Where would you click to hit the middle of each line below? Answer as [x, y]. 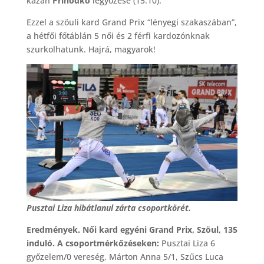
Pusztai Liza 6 [187, 243]
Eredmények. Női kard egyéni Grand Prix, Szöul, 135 [132, 229]
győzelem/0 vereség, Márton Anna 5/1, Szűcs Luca [125, 256]
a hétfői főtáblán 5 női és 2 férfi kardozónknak [118, 36]
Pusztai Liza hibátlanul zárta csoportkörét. [108, 207]
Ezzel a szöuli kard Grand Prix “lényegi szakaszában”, [131, 22]
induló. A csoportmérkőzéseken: [93, 243]
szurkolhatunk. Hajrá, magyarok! [91, 49]
